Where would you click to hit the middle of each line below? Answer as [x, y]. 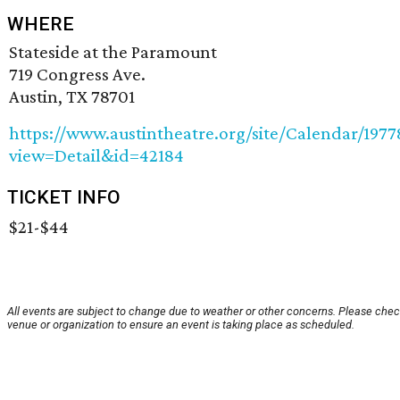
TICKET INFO [64, 197]
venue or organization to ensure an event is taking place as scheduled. [181, 324]
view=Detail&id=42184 [96, 155]
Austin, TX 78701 [72, 96]
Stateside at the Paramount [113, 51]
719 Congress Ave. [77, 74]
